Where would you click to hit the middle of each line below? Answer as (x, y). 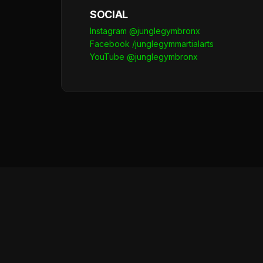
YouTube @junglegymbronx (144, 57)
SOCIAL (109, 14)
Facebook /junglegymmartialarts (152, 44)
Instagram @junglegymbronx (145, 31)
